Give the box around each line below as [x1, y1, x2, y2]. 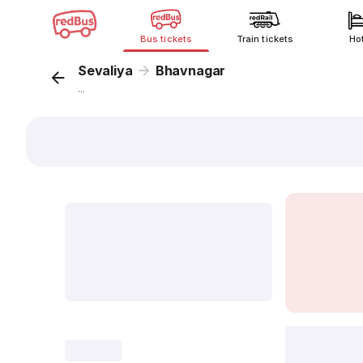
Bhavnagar [155, 62, 226, 79]
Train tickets [237, 33, 293, 45]
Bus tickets [140, 33, 192, 45]
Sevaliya [78, 62, 133, 79]
